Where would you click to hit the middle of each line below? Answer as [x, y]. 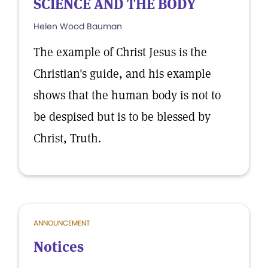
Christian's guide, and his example [122, 74]
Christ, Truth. [67, 138]
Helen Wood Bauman [78, 26]
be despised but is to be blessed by [122, 117]
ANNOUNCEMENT [62, 223]
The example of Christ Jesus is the [120, 52]
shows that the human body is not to [127, 95]
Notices [59, 247]
